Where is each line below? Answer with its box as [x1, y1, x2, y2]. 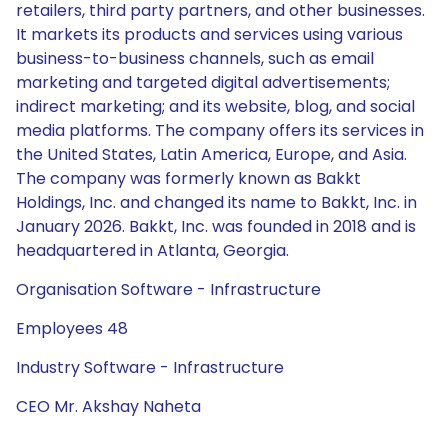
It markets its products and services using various [16, 23, 403, 46]
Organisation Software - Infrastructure [16, 278, 321, 301]
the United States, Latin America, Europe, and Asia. [16, 143, 407, 166]
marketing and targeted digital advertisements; [16, 71, 390, 94]
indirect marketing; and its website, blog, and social [16, 95, 415, 118]
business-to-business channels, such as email [16, 47, 374, 70]
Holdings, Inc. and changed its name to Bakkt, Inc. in [16, 191, 417, 214]
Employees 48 [16, 317, 128, 340]
